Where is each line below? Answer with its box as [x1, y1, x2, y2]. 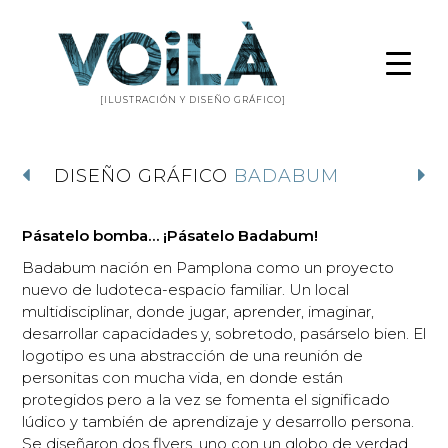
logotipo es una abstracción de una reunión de [21, 346, 363, 366]
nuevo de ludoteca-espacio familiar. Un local [21, 280, 349, 300]
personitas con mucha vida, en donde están [21, 368, 343, 388]
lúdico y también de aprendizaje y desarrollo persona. [21, 412, 414, 432]
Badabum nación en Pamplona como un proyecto [21, 258, 394, 278]
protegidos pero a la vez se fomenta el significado [21, 390, 390, 410]
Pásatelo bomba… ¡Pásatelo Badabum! [21, 226, 318, 246]
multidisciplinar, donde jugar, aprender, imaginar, [21, 302, 374, 322]
